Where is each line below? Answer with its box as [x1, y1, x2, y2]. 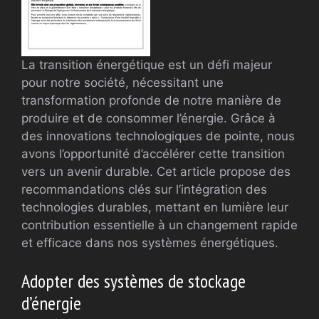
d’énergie [21, 291, 81, 315]
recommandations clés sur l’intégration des [21, 182, 267, 197]
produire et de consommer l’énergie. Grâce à [21, 110, 276, 125]
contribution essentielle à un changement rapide [21, 217, 298, 232]
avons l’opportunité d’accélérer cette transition [21, 146, 285, 161]
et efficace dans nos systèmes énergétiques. [21, 235, 278, 250]
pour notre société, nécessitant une [21, 75, 224, 90]
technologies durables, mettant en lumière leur [21, 199, 288, 214]
